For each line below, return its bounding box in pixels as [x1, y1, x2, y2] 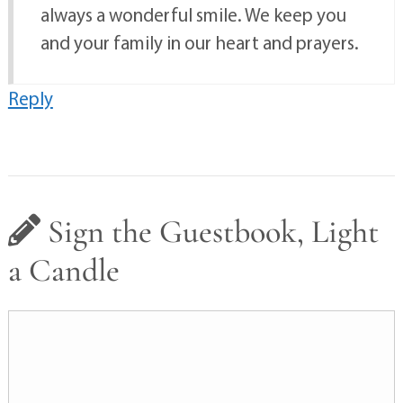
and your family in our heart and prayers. [40, 31, 359, 55]
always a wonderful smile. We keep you [40, 3, 346, 27]
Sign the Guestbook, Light [40, 212, 379, 252]
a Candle [7, 251, 120, 291]
